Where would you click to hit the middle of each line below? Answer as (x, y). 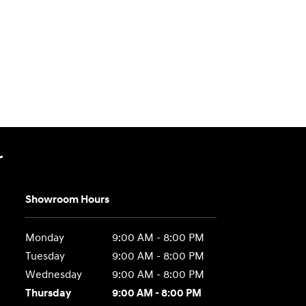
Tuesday (45, 256)
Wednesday (54, 275)
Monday (45, 238)
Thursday (48, 293)
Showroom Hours (68, 200)
